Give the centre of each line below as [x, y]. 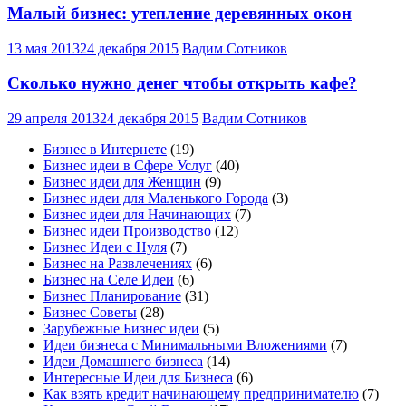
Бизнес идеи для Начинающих [137, 215]
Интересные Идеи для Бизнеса [138, 378]
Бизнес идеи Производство [127, 231]
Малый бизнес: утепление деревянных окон [179, 13]
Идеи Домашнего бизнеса [123, 362]
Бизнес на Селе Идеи [109, 280]
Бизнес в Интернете [105, 150]
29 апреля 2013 [53, 119]
